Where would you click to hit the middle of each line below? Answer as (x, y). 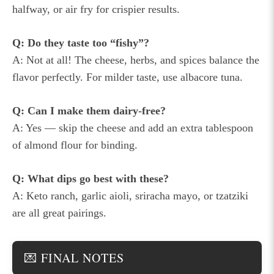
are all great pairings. (59, 213)
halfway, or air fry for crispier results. (96, 9)
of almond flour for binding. (75, 145)
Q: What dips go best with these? (91, 178)
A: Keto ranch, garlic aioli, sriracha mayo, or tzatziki (130, 195)
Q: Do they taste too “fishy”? (81, 43)
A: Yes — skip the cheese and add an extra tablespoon (133, 128)
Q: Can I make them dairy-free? (89, 110)
